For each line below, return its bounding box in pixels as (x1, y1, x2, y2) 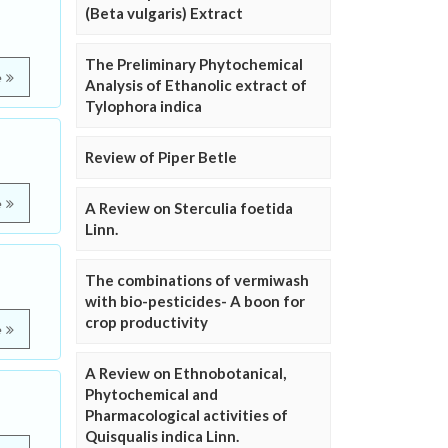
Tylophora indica (85, 97, 202, 116)
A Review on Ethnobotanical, (85, 364, 286, 383)
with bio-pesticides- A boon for (85, 292, 305, 311)
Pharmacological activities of (85, 406, 288, 425)
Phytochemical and (85, 385, 218, 404)
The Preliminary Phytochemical (85, 55, 303, 74)
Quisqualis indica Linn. (85, 427, 239, 446)
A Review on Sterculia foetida (85, 199, 293, 218)
